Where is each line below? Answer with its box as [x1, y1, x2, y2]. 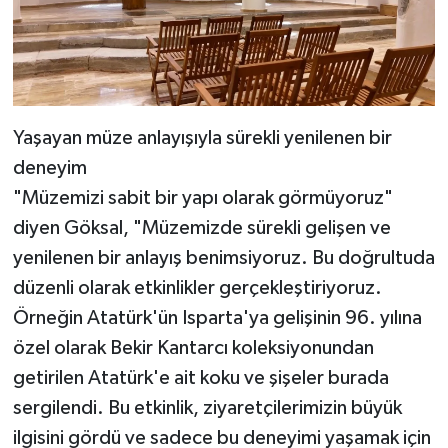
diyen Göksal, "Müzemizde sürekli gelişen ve [12, 218, 391, 239]
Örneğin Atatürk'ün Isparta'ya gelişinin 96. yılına [12, 308, 422, 329]
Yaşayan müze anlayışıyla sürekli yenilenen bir [12, 128, 392, 149]
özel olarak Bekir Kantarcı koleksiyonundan [12, 338, 374, 359]
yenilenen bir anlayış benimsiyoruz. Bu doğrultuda [12, 248, 435, 269]
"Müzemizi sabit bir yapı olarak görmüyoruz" [12, 188, 393, 209]
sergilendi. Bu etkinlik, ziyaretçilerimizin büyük [12, 398, 402, 419]
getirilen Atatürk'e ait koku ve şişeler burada [12, 368, 389, 389]
